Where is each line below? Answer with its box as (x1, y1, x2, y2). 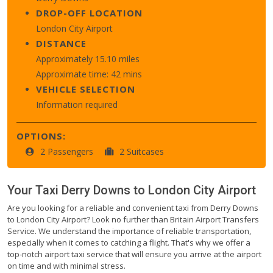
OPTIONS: (16, 129, 66, 142)
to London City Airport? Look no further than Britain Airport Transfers (7, 213, 259, 225)
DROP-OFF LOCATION (36, 6, 143, 19)
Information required (36, 98, 118, 110)
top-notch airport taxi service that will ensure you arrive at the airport (7, 248, 261, 260)
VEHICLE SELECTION (36, 82, 135, 95)
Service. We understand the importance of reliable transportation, (7, 225, 251, 236)
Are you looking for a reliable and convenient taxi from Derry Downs (7, 202, 258, 213)
